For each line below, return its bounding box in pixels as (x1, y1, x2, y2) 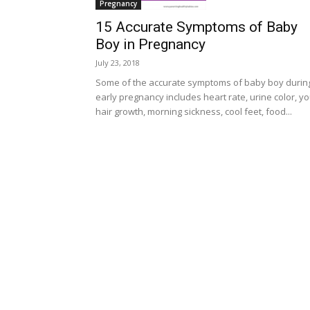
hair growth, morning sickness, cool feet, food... (95, 105, 292, 118)
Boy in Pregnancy (95, 36, 206, 53)
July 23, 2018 (95, 57, 140, 68)
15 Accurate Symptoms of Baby (95, 19, 298, 35)
